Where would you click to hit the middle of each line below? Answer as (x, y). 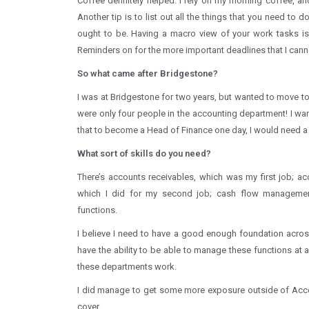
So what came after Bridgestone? (148, 73)
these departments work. (127, 266)
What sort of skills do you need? (144, 153)
